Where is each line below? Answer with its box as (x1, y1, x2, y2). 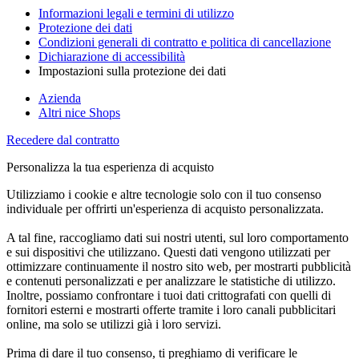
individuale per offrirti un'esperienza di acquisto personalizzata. (6, 202, 324, 216)
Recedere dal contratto (6, 133, 119, 147)
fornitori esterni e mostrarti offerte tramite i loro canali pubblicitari (6, 303, 336, 317)
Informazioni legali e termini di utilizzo (38, 6, 234, 20)
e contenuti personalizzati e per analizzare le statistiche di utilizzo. (6, 274, 336, 288)
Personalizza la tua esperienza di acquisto (6, 160, 214, 174)
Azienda (38, 91, 81, 105)
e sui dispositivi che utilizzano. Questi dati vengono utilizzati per (6, 245, 330, 259)
